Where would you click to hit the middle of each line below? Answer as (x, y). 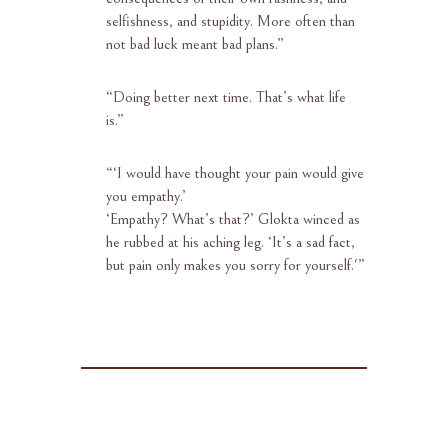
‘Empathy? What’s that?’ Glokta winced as (232, 219)
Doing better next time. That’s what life (229, 97)
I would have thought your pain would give (240, 173)
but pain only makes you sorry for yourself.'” (235, 265)
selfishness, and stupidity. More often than (230, 21)
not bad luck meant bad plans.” (194, 44)
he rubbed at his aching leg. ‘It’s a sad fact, (230, 242)
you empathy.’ (145, 196)
